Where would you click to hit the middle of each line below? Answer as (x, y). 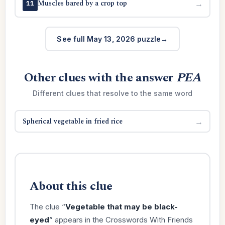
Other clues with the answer (100, 78)
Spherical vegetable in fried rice (72, 121)
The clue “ (47, 206)
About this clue (71, 186)
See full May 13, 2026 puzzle (109, 39)
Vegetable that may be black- (121, 206)
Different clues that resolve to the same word (113, 93)
